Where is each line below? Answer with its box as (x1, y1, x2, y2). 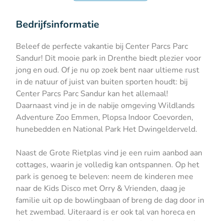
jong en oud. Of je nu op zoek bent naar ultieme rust (16, 65, 199, 76)
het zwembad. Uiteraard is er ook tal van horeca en (16, 207, 195, 218)
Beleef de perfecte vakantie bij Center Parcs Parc (16, 41, 188, 52)
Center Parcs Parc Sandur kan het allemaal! (16, 88, 168, 100)
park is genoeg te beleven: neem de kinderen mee (16, 171, 193, 183)
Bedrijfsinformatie (16, 18, 99, 32)
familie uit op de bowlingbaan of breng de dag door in (16, 195, 204, 206)
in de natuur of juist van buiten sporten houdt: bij (16, 76, 187, 88)
